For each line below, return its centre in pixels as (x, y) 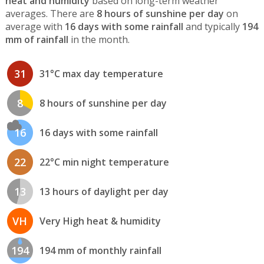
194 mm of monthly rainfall (100, 251)
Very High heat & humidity (100, 221)
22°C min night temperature (104, 162)
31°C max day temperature (101, 74)
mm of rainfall (37, 39)
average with (35, 26)
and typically (212, 26)
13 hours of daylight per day (104, 192)
